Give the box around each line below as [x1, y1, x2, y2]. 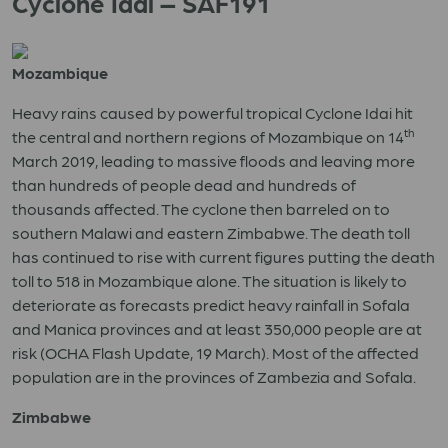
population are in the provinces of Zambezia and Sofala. [12, 367, 416, 386]
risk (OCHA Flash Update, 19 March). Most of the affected [12, 343, 419, 362]
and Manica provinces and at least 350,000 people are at [12, 319, 422, 338]
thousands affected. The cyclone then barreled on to [12, 199, 390, 218]
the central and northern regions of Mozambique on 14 [12, 127, 404, 146]
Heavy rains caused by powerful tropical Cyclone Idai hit [12, 103, 413, 122]
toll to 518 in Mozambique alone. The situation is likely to [12, 271, 407, 290]
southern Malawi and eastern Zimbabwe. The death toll [12, 223, 410, 242]
